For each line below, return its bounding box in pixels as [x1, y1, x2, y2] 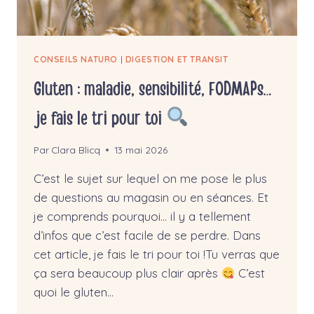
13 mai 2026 [114, 144, 168, 156]
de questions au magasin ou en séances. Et [34, 190, 268, 205]
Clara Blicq [51, 144, 101, 156]
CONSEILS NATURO [34, 53, 118, 64]
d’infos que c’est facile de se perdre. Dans [34, 228, 261, 243]
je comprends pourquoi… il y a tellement [34, 209, 251, 224]
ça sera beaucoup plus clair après [34, 266, 221, 281]
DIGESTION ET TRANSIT [125, 53, 228, 64]
